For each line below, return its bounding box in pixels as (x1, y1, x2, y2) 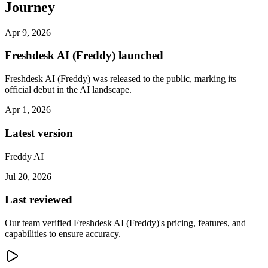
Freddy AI (5, 151, 44, 162)
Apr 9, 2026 (5, 27, 51, 38)
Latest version (5, 126, 73, 139)
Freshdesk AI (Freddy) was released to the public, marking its (5, 74, 236, 84)
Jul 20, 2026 (5, 171, 51, 182)
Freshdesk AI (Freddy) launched (5, 49, 163, 62)
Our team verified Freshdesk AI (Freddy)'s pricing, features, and (5, 218, 246, 229)
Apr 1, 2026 (5, 105, 51, 115)
